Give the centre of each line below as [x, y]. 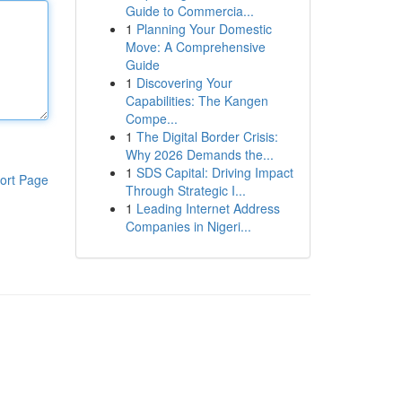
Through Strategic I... [185, 190]
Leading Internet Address [208, 208]
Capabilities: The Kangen [197, 100]
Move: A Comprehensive [195, 47]
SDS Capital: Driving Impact [214, 172]
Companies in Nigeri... [188, 226]
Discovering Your [184, 83]
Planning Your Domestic [204, 29]
